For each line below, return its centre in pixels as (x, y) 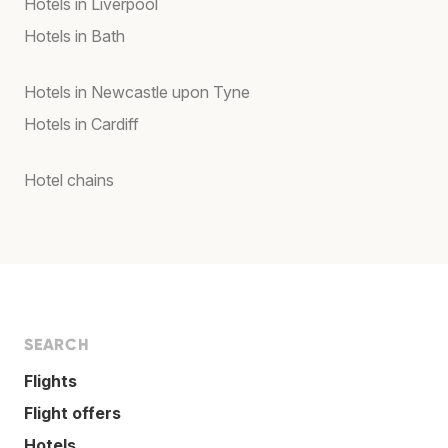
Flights (50, 381)
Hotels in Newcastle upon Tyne (137, 92)
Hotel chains (69, 180)
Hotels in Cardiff (81, 124)
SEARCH (57, 345)
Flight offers (72, 413)
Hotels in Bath (74, 36)
